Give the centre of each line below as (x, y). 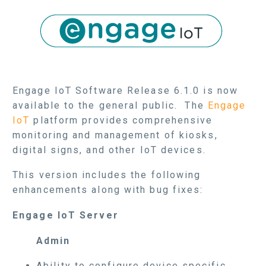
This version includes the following (107, 175)
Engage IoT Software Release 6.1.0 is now (126, 90)
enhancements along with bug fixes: (108, 190)
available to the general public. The (110, 105)
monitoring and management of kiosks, (115, 135)
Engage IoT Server (66, 215)
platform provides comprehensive (121, 120)
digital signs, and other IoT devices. (109, 150)
